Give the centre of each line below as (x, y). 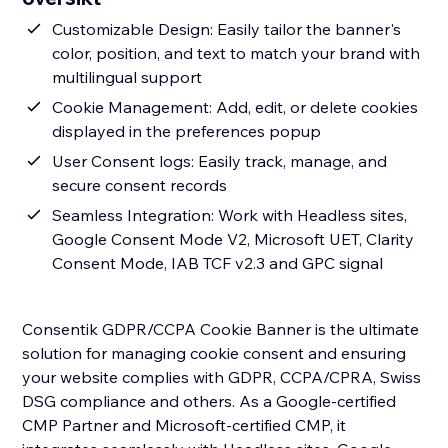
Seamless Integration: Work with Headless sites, (230, 215)
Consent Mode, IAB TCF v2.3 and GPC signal (218, 263)
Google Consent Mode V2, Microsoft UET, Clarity (233, 239)
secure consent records (140, 185)
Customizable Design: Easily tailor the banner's (227, 29)
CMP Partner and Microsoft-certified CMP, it (184, 425)
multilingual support (127, 77)
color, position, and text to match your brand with (236, 53)
